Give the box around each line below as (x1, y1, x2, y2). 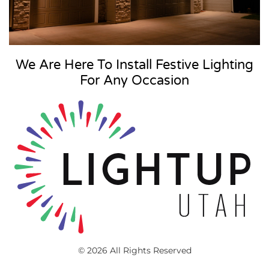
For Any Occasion (80, 72, 189, 88)
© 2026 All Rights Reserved (77, 244, 192, 256)
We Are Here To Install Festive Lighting (16, 56, 253, 73)
